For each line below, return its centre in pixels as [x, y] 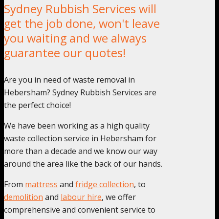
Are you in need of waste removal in [69, 79]
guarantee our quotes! [65, 53]
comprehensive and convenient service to [80, 209]
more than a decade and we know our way [81, 151]
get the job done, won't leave [82, 23]
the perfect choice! [37, 105]
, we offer [119, 197]
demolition [23, 197]
